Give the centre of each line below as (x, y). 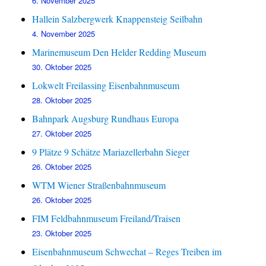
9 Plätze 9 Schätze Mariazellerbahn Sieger (111, 152)
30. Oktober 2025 (62, 67)
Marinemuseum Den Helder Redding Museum (119, 52)
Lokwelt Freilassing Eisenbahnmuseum (106, 85)
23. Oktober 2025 (62, 233)
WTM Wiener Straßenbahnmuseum (99, 185)
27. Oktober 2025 (62, 134)
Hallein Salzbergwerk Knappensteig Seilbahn (118, 19)
